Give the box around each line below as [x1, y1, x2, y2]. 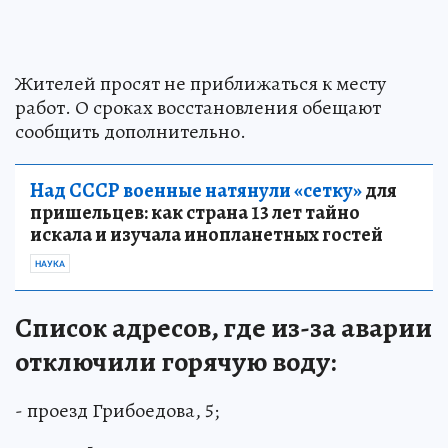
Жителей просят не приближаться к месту [15, 70, 386, 98]
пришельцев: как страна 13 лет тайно [30, 199, 360, 227]
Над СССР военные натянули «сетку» [30, 177, 362, 205]
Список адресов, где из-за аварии [15, 309, 432, 348]
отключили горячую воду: [15, 343, 336, 382]
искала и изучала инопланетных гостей [30, 221, 383, 249]
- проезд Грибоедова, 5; [15, 397, 219, 425]
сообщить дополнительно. [15, 118, 246, 146]
